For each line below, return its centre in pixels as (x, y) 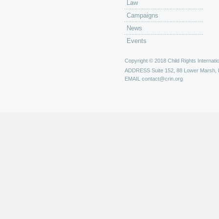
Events (137, 41)
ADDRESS (137, 70)
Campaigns (142, 15)
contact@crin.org (162, 79)
